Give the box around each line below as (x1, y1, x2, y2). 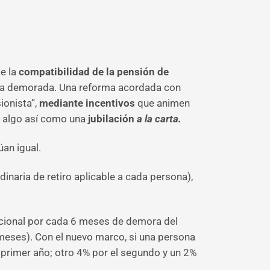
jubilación (86, 113, 137, 125)
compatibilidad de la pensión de (19, 66, 169, 78)
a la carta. (137, 113, 181, 125)
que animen (135, 97, 190, 109)
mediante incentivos (39, 97, 135, 109)
